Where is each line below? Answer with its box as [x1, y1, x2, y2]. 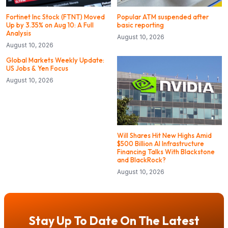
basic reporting [117, 20, 164, 29]
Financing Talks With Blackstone [117, 147, 215, 156]
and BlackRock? [117, 155, 166, 164]
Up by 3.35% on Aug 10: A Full [6, 20, 94, 29]
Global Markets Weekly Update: [6, 55, 104, 64]
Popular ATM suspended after [117, 12, 209, 21]
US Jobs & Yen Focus [6, 64, 68, 72]
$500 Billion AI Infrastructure [117, 139, 204, 148]
